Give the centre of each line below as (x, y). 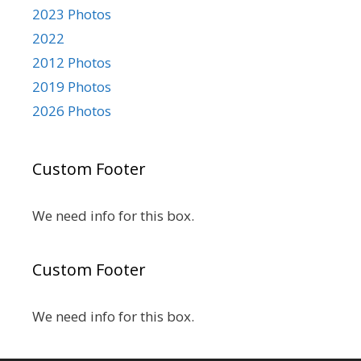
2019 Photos (72, 86)
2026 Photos (72, 110)
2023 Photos (72, 14)
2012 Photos (72, 62)
